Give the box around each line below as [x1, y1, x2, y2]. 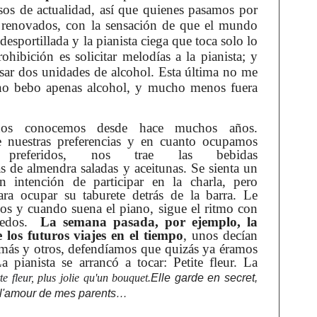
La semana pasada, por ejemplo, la [40, 214, 258, 229]
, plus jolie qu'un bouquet [30, 271, 149, 284]
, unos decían [183, 227, 258, 243]
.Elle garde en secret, [148, 271, 258, 284]
